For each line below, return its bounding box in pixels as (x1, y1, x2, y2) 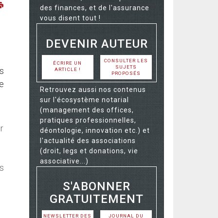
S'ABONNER (63, 180, 130, 193)
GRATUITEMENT (50, 192, 144, 206)
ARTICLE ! (54, 66, 81, 72)
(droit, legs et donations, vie (40, 146, 138, 155)
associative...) (40, 157, 89, 165)
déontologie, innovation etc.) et (40, 126, 150, 134)
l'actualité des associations (40, 136, 136, 145)
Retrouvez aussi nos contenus (40, 85, 146, 93)
